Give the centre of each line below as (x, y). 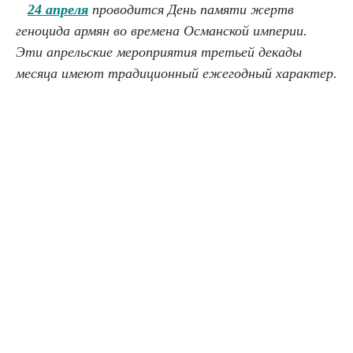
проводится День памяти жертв (191, 9)
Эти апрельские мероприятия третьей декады (159, 52)
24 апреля (58, 9)
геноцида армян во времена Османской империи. (162, 31)
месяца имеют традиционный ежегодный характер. (176, 73)
